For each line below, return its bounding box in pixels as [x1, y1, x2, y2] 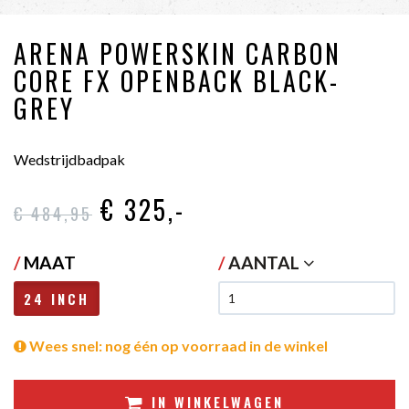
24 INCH [24, 288, 89, 309]
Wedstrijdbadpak [14, 150, 125, 168]
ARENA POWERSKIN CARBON [14, 34, 341, 72]
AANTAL [228, 251, 303, 273]
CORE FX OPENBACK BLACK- [14, 61, 340, 100]
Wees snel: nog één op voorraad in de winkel [26, 336, 328, 354]
